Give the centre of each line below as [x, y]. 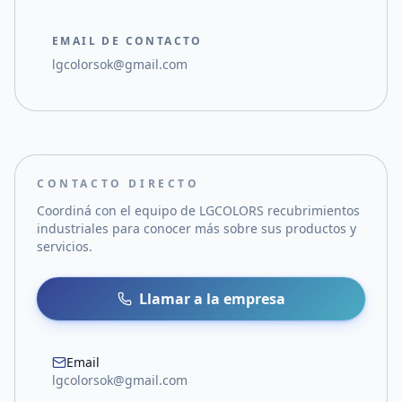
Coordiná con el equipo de [118, 210]
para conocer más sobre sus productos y [232, 228]
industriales [73, 228]
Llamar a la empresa [212, 299]
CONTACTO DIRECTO [118, 184]
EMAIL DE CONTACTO [127, 41]
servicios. [65, 246]
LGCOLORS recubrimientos [280, 210]
